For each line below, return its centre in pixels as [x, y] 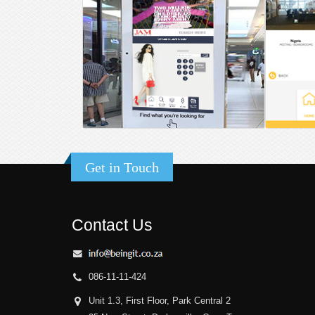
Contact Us [112, 225]
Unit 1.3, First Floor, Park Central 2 [160, 301]
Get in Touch [122, 168]
